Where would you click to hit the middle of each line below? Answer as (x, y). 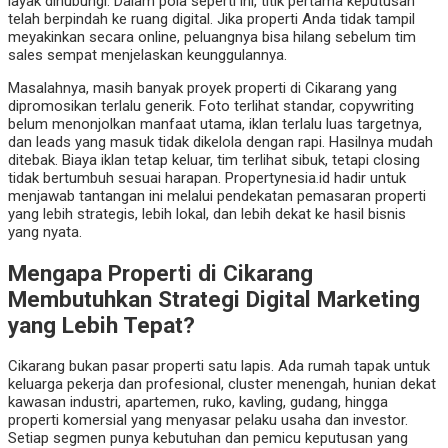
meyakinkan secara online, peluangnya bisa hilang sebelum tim (212, 37)
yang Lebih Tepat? (101, 325)
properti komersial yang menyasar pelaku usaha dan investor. (208, 419)
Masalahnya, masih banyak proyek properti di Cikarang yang (202, 88)
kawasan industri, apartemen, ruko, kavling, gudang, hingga (198, 401)
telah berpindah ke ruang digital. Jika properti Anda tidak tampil (211, 19)
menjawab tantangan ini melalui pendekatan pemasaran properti (217, 196)
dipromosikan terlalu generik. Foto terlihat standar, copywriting (211, 106)
